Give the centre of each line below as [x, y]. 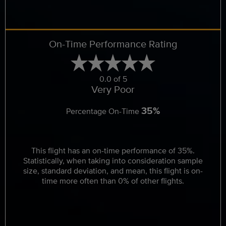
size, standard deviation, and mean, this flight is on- [113, 171]
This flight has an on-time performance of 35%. [113, 151]
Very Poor [113, 89]
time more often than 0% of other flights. [113, 181]
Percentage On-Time [104, 111]
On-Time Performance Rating [113, 44]
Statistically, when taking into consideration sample [113, 161]
